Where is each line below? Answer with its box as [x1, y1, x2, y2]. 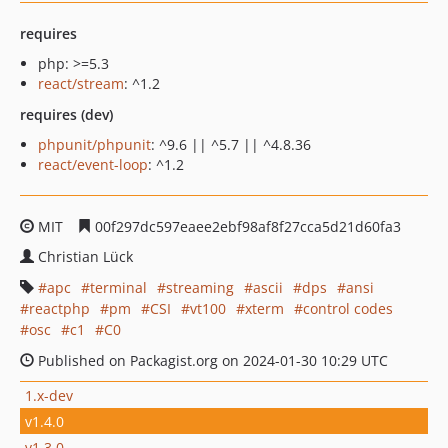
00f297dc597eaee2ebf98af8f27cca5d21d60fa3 [91, 217, 401, 236]
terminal [90, 278, 147, 297]
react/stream [38, 74, 124, 93]
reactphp [29, 299, 90, 318]
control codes [303, 299, 393, 318]
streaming [166, 278, 234, 297]
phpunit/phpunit [38, 135, 151, 154]
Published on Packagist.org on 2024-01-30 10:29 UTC [34, 351, 388, 370]
